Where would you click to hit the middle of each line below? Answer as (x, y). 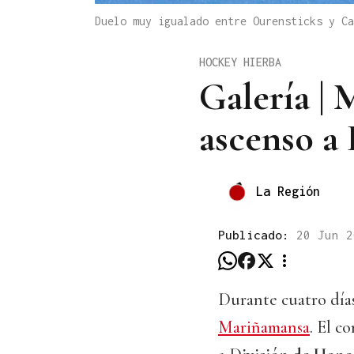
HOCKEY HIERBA (240, 62)
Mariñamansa (264, 328)
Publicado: (257, 235)
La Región (288, 191)
